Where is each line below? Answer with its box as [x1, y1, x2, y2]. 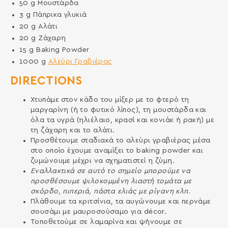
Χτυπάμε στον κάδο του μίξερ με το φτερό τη [30, 96, 189, 104]
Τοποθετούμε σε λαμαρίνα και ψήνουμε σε [30, 218, 182, 226]
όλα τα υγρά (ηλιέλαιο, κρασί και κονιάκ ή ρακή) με [30, 117, 214, 124]
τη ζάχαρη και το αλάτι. [30, 127, 115, 134]
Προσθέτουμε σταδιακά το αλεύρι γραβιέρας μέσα [30, 137, 211, 145]
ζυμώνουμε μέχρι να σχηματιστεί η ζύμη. [30, 157, 175, 165]
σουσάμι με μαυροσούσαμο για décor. [30, 208, 167, 216]
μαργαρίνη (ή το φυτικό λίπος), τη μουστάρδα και [30, 106, 207, 114]
